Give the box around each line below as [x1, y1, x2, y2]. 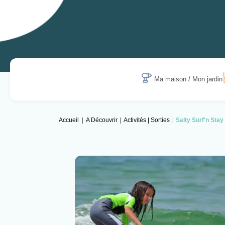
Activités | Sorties [123, 117, 170, 124]
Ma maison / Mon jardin [154, 75, 223, 83]
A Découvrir [86, 117, 118, 124]
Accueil [59, 117, 79, 124]
